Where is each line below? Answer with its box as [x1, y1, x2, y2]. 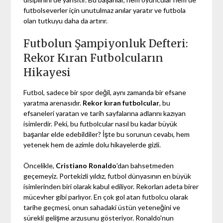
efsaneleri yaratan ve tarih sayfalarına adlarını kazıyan [23, 109, 186, 117]
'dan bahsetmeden [116, 161, 174, 170]
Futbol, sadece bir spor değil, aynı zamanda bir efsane [23, 88, 187, 97]
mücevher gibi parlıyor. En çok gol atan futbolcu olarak [23, 192, 189, 201]
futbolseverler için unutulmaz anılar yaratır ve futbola [23, 5, 186, 14]
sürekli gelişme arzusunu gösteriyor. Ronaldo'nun [23, 213, 174, 222]
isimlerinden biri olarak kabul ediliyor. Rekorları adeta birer [23, 182, 199, 191]
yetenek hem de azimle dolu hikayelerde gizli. [23, 140, 161, 149]
